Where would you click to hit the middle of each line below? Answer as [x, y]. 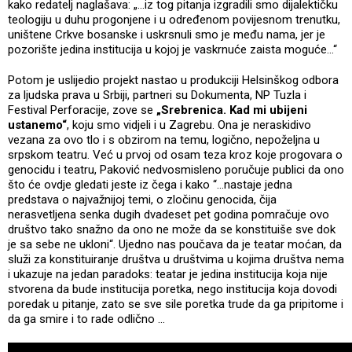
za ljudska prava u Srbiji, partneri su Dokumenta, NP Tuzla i [157, 95]
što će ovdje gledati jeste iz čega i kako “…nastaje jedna [150, 184]
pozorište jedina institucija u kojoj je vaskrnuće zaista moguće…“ [174, 49]
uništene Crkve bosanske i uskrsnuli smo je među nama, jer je [167, 34]
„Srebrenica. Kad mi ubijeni [230, 110]
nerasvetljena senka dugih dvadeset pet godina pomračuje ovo [169, 214]
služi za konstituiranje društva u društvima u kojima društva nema [176, 259]
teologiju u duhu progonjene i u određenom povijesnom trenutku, [174, 19]
